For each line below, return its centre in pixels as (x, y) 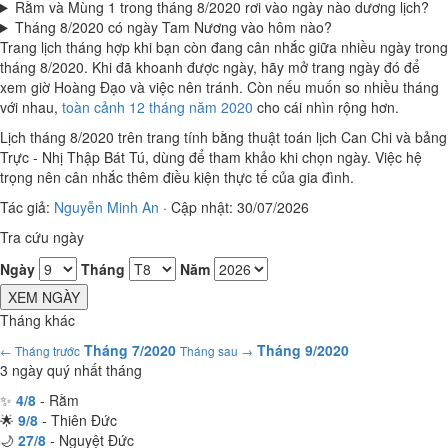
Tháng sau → (216, 350)
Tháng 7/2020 (130, 350)
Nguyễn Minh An (106, 207)
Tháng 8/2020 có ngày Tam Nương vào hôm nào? (173, 27)
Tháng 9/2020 (303, 350)
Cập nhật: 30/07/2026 (240, 207)
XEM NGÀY (44, 297)
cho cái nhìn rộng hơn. (326, 107)
